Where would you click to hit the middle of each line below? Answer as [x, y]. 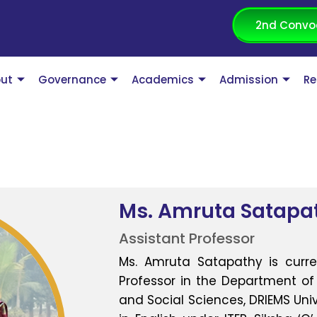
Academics [163, 80]
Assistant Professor [187, 238]
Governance [73, 80]
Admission [249, 80]
